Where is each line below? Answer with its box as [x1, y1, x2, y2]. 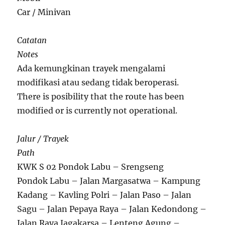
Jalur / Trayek [17, 134, 69, 144]
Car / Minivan [17, 7, 71, 18]
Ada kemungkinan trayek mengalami [17, 63, 166, 74]
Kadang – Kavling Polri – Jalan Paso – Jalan [17, 190, 192, 200]
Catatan [17, 35, 47, 46]
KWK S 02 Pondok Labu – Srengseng [17, 162, 164, 172]
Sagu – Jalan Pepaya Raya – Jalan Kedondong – [17, 204, 207, 214]
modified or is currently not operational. [17, 105, 178, 116]
